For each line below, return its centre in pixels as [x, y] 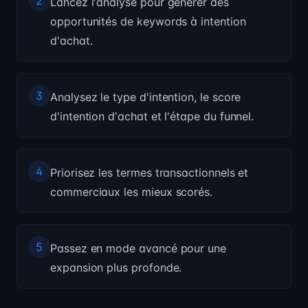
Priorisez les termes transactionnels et [150, 173]
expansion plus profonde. [116, 267]
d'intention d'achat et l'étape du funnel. [152, 116]
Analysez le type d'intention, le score [146, 97]
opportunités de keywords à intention [148, 21]
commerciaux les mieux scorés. [132, 192]
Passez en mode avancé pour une [138, 248]
